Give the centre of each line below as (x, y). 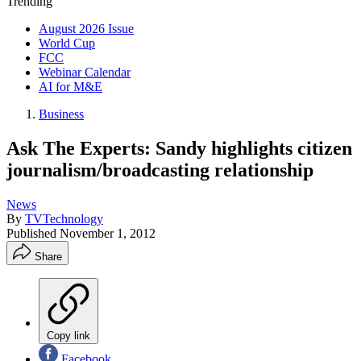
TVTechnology (64, 218)
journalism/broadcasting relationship (160, 170)
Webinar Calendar (85, 72)
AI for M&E (71, 87)
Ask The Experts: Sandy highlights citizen (179, 148)
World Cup (67, 43)
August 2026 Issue (86, 29)
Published (33, 233)
